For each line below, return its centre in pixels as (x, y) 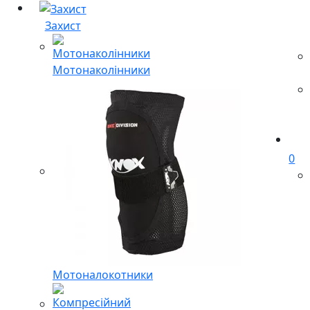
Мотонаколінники (101, 70)
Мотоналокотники (103, 274)
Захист (63, 25)
